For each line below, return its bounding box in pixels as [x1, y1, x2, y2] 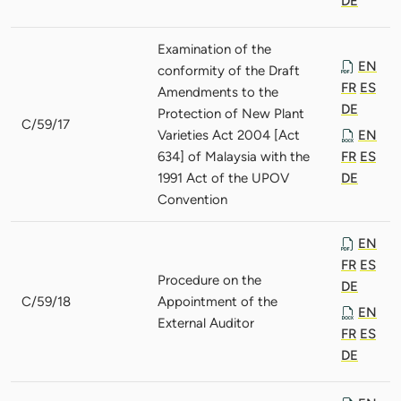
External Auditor [158, 314, 254, 331]
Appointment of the [158, 293, 277, 310]
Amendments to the [158, 83, 278, 100]
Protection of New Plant [158, 105, 304, 122]
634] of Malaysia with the [158, 148, 310, 165]
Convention [158, 191, 227, 208]
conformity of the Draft [158, 62, 300, 79]
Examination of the [158, 40, 271, 57]
